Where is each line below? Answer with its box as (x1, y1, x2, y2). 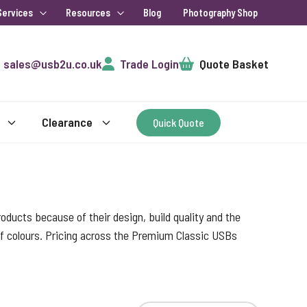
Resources (66, 7, 110, 19)
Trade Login (119, 56, 179, 71)
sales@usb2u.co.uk (3, 56, 102, 71)
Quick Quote (153, 115, 204, 129)
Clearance (42, 114, 93, 130)
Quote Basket (199, 56, 269, 71)
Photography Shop (183, 7, 258, 19)
